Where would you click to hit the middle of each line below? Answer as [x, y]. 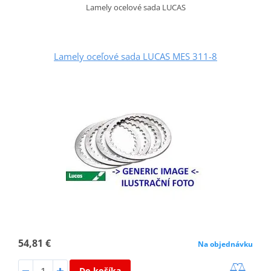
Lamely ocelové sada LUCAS [135, 7]
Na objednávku [226, 244]
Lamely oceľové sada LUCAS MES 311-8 [135, 56]
